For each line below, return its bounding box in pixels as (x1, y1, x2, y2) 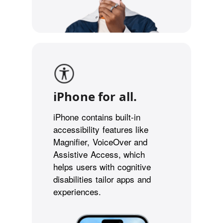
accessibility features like (53, 122, 148, 135)
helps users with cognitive (53, 160, 151, 173)
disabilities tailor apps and (53, 172, 151, 185)
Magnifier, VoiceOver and (53, 135, 147, 148)
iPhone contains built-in (53, 110, 140, 123)
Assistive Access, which (53, 147, 145, 160)
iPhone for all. (53, 88, 137, 105)
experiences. (53, 185, 101, 198)
